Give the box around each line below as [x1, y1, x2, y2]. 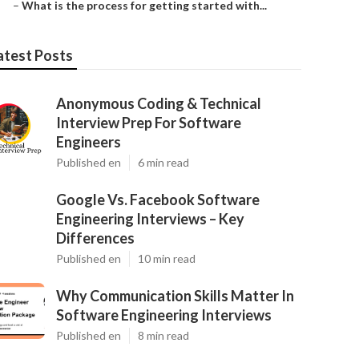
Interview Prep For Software [56, 114, 241, 131]
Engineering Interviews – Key [56, 210, 244, 228]
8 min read [138, 329, 189, 342]
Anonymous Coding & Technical [56, 95, 261, 112]
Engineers [56, 133, 121, 151]
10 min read [138, 252, 196, 265]
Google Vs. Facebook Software [56, 191, 260, 208]
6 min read [138, 155, 189, 169]
